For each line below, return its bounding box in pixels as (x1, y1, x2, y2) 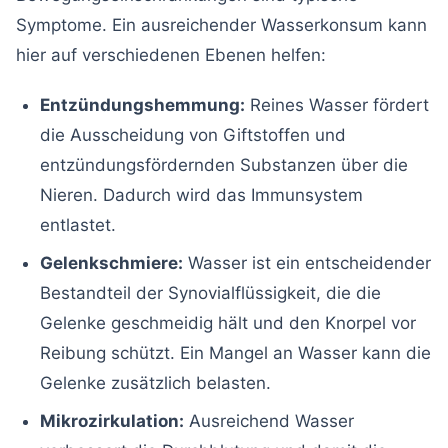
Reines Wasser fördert (245, 94, 429, 115)
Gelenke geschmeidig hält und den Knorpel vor (40, 312, 416, 333)
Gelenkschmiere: (40, 252, 183, 273)
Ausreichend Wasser (184, 410, 354, 431)
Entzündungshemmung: (40, 94, 245, 115)
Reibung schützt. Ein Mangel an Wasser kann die (40, 342, 431, 363)
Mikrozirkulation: (40, 410, 184, 431)
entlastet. (40, 214, 116, 235)
